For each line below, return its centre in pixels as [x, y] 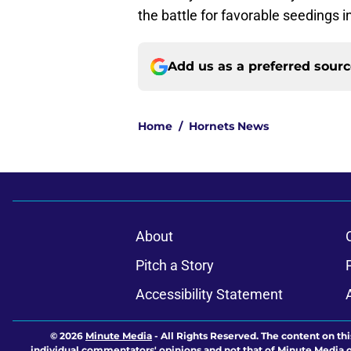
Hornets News [229, 127]
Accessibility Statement [209, 295]
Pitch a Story [174, 266]
